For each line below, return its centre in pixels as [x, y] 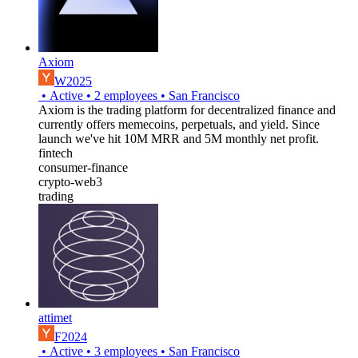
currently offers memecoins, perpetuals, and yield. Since [179, 124]
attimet [55, 317]
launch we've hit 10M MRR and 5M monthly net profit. [179, 138]
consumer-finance [83, 167]
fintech [56, 153]
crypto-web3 [70, 181]
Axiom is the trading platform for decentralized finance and [187, 109]
